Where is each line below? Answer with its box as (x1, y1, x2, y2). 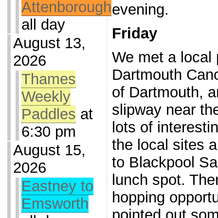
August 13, (13, 35, 86, 52)
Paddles (21, 106, 76, 123)
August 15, (13, 142, 86, 159)
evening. (111, 1, 169, 18)
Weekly (21, 88, 71, 105)
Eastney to (21, 178, 93, 195)
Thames (21, 71, 76, 88)
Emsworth (21, 195, 89, 212)
